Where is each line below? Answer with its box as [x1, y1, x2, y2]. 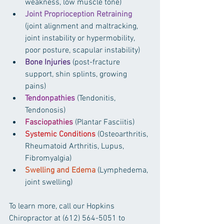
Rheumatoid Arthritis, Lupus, [25, 141, 126, 151]
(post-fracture [70, 57, 122, 67]
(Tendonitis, [75, 93, 117, 103]
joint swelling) [25, 177, 74, 187]
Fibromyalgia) [25, 153, 75, 163]
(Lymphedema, [95, 165, 150, 175]
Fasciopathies [25, 117, 73, 127]
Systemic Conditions [25, 129, 95, 139]
